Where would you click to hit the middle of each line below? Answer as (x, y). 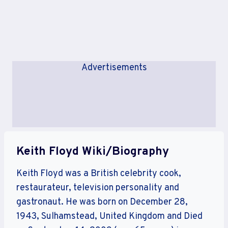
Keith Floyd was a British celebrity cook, (99, 174)
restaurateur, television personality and (98, 188)
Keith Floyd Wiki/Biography (93, 152)
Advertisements (114, 68)
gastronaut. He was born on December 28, (102, 202)
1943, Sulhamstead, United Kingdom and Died (109, 216)
